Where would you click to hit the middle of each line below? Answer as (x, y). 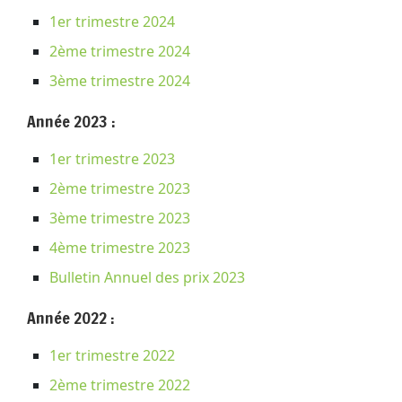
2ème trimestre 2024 (120, 51)
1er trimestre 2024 (112, 21)
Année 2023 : (71, 121)
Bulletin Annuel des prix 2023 (147, 277)
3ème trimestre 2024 (120, 80)
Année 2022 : (71, 317)
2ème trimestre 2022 (120, 385)
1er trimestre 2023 (112, 158)
